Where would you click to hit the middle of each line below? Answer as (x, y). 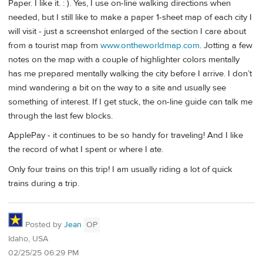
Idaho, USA (28, 239)
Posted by (43, 225)
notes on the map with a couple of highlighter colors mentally (124, 59)
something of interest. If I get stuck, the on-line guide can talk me (130, 102)
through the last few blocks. (60, 116)
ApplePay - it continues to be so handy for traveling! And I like (126, 136)
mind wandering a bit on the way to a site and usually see (117, 87)
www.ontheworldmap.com (150, 45)
